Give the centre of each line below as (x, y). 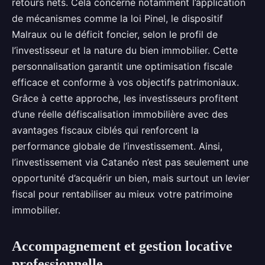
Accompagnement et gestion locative (122, 246)
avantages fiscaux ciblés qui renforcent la (105, 130)
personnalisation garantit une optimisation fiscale (122, 66)
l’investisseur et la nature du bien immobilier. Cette (125, 50)
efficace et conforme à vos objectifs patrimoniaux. (125, 82)
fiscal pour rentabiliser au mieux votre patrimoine (122, 194)
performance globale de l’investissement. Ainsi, (117, 146)
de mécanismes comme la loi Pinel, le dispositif (117, 18)
